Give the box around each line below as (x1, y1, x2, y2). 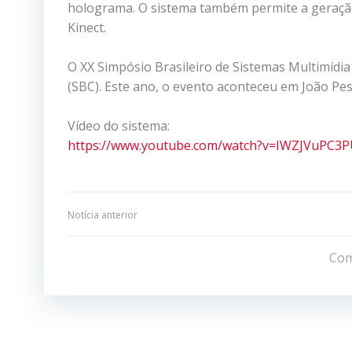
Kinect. (68, 18, 106, 36)
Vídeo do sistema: (68, 116, 170, 134)
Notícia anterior (68, 207, 137, 222)
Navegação (67, 199, 227, 244)
